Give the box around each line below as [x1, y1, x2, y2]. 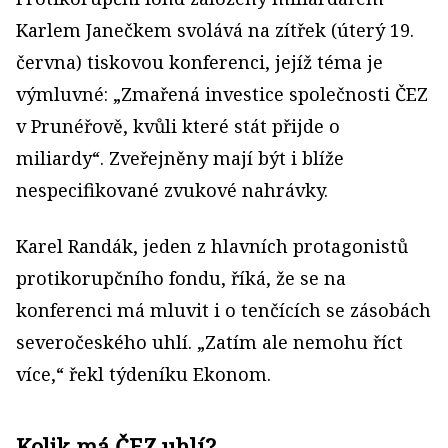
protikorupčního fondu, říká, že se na [16, 266, 346, 290]
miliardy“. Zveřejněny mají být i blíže [16, 146, 344, 170]
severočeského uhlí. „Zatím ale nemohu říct [16, 330, 403, 354]
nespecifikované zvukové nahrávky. [16, 178, 328, 202]
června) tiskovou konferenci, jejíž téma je [16, 50, 383, 74]
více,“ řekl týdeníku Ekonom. [16, 362, 271, 386]
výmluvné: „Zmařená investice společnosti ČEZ [16, 82, 428, 106]
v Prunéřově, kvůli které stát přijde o [16, 114, 340, 138]
